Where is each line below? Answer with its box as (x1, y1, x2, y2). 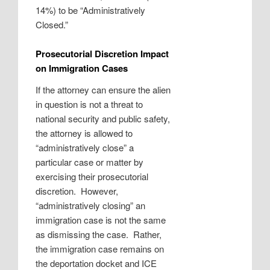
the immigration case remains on (36, 242, 165, 256)
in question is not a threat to (36, 98, 143, 111)
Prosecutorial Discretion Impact (36, 47, 169, 61)
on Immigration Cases (36, 61, 128, 75)
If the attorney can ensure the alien (36, 83, 171, 96)
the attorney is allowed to (36, 127, 133, 140)
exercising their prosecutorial (36, 170, 149, 183)
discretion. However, (36, 184, 119, 198)
